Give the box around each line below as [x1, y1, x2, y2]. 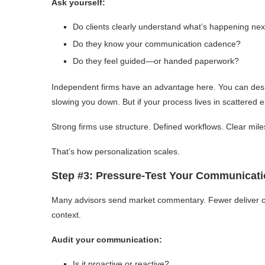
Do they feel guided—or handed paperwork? [73, 56, 239, 66]
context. [51, 209, 81, 219]
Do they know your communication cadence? [73, 38, 241, 49]
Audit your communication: [51, 234, 162, 244]
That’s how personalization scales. [51, 146, 180, 156]
